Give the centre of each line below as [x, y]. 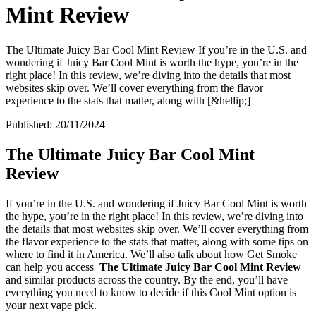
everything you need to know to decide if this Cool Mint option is [151, 292]
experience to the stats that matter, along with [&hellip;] [128, 100]
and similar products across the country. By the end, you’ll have [147, 279]
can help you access [53, 267]
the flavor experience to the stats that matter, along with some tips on [157, 241]
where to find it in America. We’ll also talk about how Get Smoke [151, 254]
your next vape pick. [51, 305]
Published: [30, 124]
